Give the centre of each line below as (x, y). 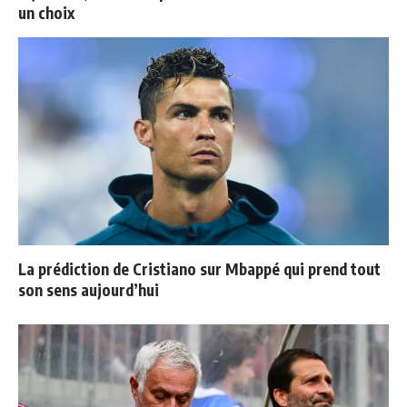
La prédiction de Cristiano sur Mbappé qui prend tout (199, 269)
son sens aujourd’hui (89, 290)
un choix (46, 13)
